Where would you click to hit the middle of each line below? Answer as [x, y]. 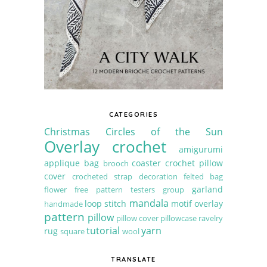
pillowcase [178, 218]
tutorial [103, 231]
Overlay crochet [105, 147]
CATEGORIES [133, 115]
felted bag [203, 177]
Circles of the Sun [164, 132]
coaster [147, 163]
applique [62, 163]
